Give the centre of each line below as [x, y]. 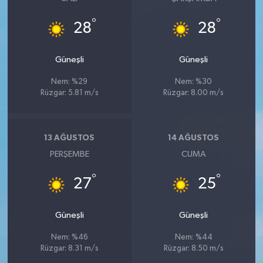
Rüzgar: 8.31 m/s [69, 248]
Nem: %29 [70, 82]
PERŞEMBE [69, 154]
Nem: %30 [194, 82]
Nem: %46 [69, 237]
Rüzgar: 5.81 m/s [69, 93]
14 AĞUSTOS [194, 138]
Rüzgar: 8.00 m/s [194, 93]
